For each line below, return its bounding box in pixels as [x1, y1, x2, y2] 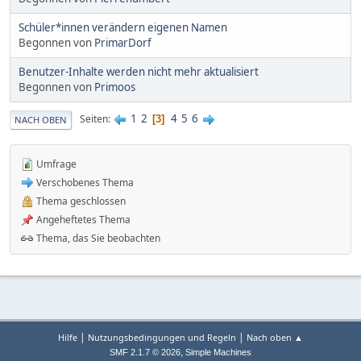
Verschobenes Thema [34, 175, 134, 189]
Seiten [80, 112, 108, 127]
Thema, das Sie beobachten [34, 230, 160, 245]
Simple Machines [185, 347, 251, 357]
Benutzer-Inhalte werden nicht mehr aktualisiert [19, 64, 259, 79]
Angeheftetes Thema [34, 212, 131, 226]
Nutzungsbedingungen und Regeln [88, 331, 236, 343]
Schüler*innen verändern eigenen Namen [19, 19, 227, 35]
